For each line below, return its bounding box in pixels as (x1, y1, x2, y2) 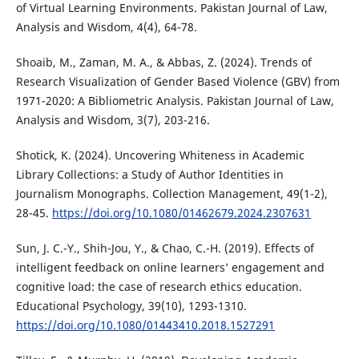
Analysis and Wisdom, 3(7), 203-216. (15, 112, 210, 128)
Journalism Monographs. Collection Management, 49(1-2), (15, 186, 328, 202)
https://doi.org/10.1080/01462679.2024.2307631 (51, 205, 311, 221)
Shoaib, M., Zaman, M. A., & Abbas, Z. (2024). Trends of (15, 54, 312, 71)
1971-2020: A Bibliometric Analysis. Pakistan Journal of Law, (15, 93, 334, 109)
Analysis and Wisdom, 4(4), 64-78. (15, 19, 197, 35)
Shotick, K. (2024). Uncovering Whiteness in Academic (15, 147, 305, 163)
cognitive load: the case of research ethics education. (15, 279, 302, 295)
